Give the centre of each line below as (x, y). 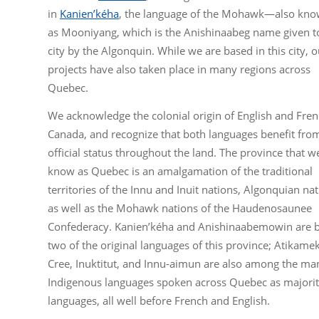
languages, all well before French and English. (159, 301)
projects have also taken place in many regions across (179, 69)
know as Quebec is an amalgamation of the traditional (180, 171)
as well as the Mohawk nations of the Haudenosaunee (180, 208)
